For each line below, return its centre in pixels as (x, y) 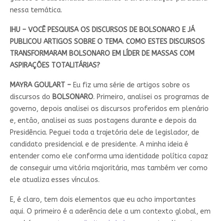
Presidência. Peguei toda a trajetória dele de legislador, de (104, 133)
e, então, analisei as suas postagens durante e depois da (103, 121)
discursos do (31, 97)
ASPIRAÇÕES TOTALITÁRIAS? (55, 66)
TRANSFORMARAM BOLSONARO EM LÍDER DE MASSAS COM (102, 54)
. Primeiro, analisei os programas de (151, 97)
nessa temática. (36, 10)
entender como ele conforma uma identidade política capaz (109, 156)
